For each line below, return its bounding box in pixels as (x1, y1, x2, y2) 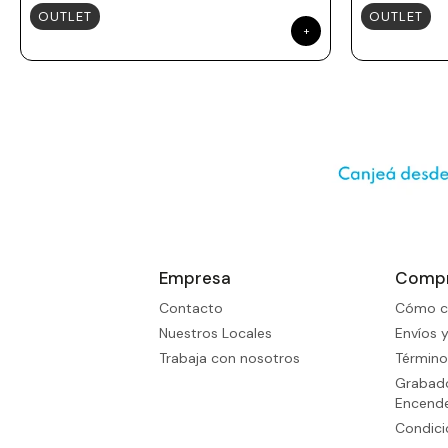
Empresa (159, 267, 232, 290)
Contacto (159, 299, 224, 318)
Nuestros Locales (159, 324, 273, 343)
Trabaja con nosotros (159, 349, 301, 368)
